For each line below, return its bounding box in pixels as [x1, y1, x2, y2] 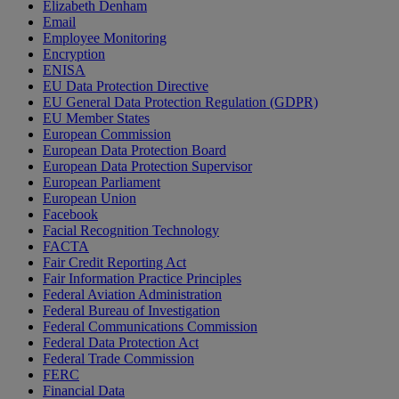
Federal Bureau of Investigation [43, 303, 220, 319]
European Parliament [43, 175, 160, 191]
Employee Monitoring [43, 30, 167, 46]
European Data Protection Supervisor [43, 159, 252, 175]
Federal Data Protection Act [43, 335, 199, 351]
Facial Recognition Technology [43, 223, 219, 239]
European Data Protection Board [43, 142, 226, 159]
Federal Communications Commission [43, 319, 257, 335]
